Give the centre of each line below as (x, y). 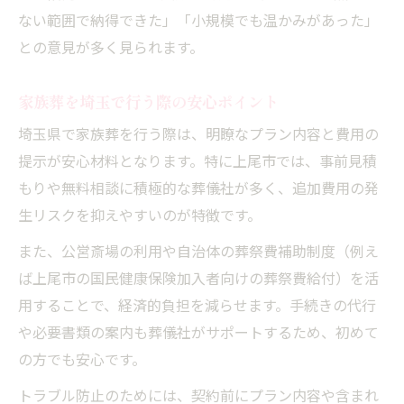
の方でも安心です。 (82, 361)
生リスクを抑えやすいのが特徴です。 (140, 216)
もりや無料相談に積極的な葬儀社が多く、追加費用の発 (198, 189)
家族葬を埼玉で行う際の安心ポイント (148, 101)
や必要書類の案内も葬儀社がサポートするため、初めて (198, 334)
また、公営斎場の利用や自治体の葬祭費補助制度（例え (198, 252)
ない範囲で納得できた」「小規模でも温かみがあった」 (198, 22)
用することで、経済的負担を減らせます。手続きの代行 (197, 307)
